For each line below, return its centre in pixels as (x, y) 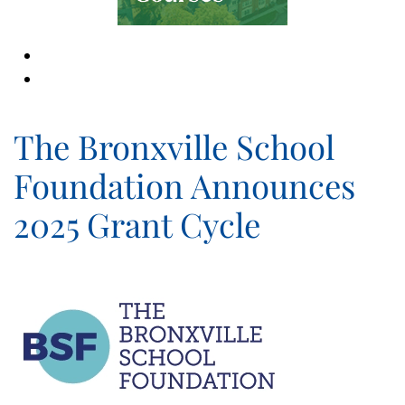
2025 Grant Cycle (145, 223)
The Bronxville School (174, 146)
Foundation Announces (184, 184)
